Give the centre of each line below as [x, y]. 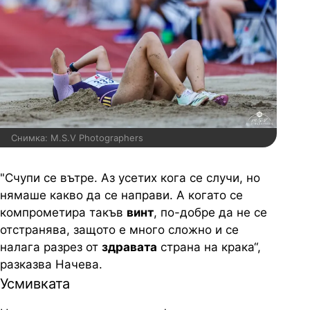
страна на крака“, [209, 247]
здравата [129, 247]
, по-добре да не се [210, 213]
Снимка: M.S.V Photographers [77, 138]
